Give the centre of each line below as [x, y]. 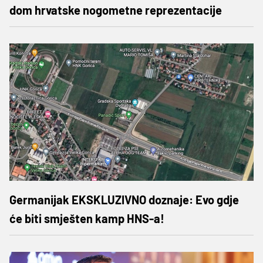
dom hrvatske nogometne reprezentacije [116, 10]
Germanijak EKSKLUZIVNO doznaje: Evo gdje [124, 199]
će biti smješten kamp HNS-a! [87, 218]
